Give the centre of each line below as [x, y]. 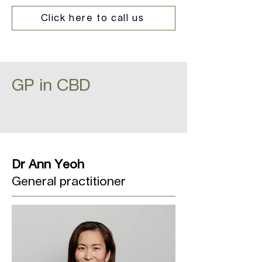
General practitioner [69, 182]
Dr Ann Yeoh [48, 165]
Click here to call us [92, 18]
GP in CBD [51, 86]
